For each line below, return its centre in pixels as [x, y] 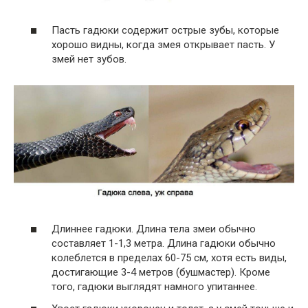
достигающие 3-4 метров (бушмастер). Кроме [161, 273]
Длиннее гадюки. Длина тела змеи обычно [154, 229]
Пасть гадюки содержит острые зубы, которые [165, 30]
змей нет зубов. [89, 59]
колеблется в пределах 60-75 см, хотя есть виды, [169, 258]
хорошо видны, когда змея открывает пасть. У [163, 44]
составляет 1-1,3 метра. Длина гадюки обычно [164, 244]
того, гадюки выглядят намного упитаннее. [154, 287]
